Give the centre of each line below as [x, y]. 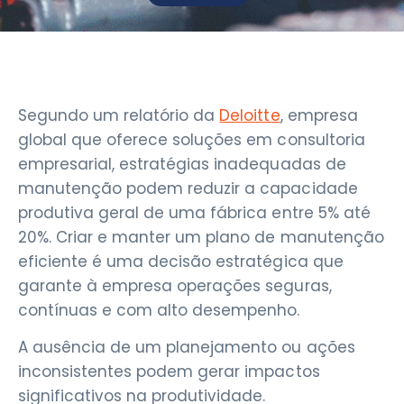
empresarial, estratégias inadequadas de [182, 164]
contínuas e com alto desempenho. [159, 310]
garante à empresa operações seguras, [175, 285]
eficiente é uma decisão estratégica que [181, 261]
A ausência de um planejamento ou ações [187, 348]
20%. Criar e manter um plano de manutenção [201, 237]
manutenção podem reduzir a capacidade [188, 188]
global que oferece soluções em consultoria [192, 139]
